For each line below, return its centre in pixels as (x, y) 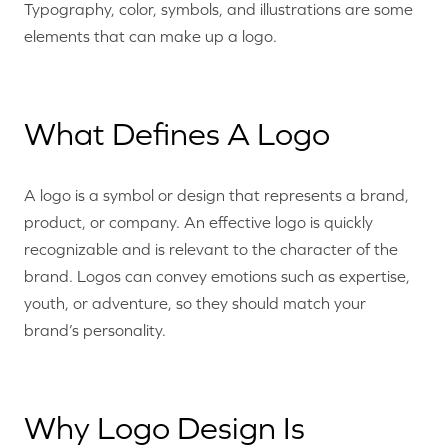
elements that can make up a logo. (150, 36)
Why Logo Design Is (164, 427)
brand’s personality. (95, 329)
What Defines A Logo (177, 134)
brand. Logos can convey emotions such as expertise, (217, 275)
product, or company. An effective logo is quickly (198, 221)
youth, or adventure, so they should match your (195, 302)
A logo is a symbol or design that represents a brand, (216, 194)
